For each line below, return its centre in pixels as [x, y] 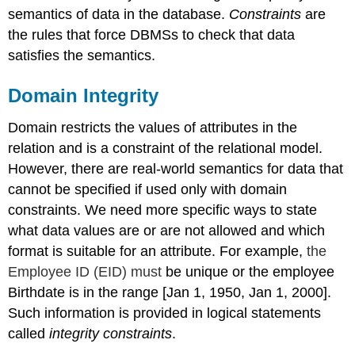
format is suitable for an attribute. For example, [158, 252]
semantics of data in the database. [119, 15]
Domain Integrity [84, 96]
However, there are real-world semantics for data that [176, 169]
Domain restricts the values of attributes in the [153, 128]
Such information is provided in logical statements [165, 313]
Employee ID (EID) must [85, 272]
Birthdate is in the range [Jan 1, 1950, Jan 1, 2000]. [170, 293]
